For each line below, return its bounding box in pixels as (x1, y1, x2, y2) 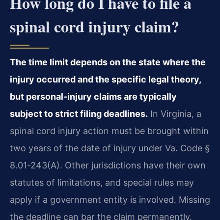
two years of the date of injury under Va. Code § (10, 143, 210, 154)
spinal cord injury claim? (10, 15, 179, 38)
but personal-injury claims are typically (10, 91, 177, 102)
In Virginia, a (148, 109, 201, 119)
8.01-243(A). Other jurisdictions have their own (10, 160, 206, 171)
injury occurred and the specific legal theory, (10, 74, 201, 85)
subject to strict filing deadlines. (10, 109, 148, 119)
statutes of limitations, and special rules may (10, 177, 194, 188)
